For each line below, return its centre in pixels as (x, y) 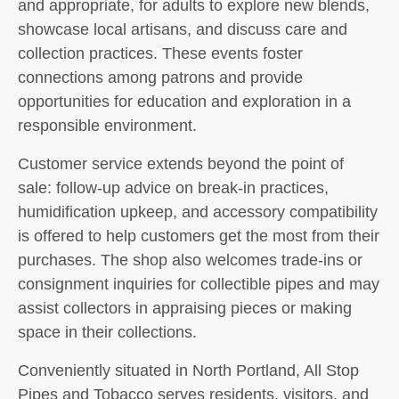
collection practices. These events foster (160, 53)
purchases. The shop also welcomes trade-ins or (190, 260)
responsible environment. (107, 126)
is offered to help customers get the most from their (199, 236)
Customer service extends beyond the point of (181, 164)
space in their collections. (107, 332)
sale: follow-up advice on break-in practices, (173, 188)
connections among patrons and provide (160, 77)
